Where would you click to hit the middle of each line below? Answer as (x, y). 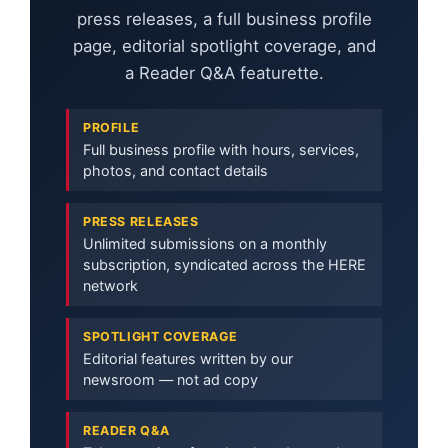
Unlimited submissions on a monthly (205, 244)
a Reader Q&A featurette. (224, 73)
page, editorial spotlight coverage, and (224, 46)
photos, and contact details (175, 171)
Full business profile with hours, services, (221, 150)
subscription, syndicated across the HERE (224, 265)
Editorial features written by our (188, 359)
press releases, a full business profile (224, 19)
